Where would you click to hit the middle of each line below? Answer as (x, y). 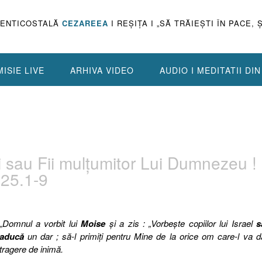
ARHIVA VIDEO (102, 70)
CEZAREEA (85, 23)
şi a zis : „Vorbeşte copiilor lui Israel (181, 223)
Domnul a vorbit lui (42, 223)
